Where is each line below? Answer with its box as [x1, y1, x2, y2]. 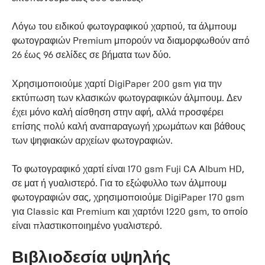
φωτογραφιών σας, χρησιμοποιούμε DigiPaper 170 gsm [12, 191, 244, 203]
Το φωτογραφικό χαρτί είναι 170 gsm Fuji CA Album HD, [12, 163, 244, 174]
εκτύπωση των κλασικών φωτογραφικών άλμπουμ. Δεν [12, 92, 242, 104]
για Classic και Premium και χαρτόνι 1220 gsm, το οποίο [12, 205, 248, 217]
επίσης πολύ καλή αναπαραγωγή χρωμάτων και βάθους [12, 120, 245, 132]
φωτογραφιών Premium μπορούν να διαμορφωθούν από [12, 34, 250, 46]
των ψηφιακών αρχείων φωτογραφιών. [12, 134, 173, 146]
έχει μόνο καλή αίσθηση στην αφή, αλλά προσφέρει [12, 106, 224, 118]
